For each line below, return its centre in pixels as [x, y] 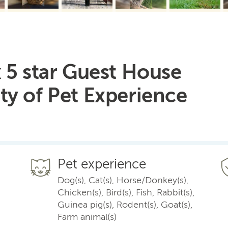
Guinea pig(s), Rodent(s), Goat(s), [125, 204]
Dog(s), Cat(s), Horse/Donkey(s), [123, 180]
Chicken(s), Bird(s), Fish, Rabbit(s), [126, 192]
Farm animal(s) [87, 217]
